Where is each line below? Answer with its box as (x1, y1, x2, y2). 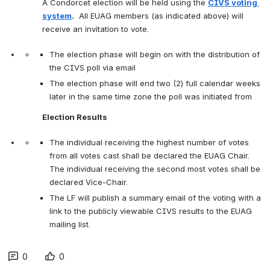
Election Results (42, 111, 109, 122)
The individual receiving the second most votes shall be (49, 163, 260, 174)
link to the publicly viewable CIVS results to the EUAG (49, 206, 252, 216)
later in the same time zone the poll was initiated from (49, 91, 252, 101)
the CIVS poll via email (49, 62, 136, 72)
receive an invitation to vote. (42, 24, 149, 34)
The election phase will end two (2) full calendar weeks (49, 78, 260, 88)
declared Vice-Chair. (49, 177, 128, 187)
